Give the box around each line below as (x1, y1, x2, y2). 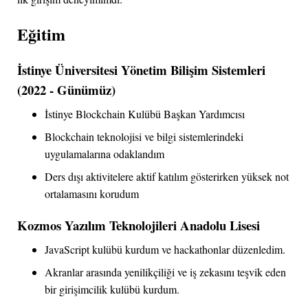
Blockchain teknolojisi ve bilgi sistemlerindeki (45, 129, 243, 144)
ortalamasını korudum (45, 186, 139, 201)
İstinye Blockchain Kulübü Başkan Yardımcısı (45, 107, 245, 122)
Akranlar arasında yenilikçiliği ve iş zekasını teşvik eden (45, 265, 286, 279)
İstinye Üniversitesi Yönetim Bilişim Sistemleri (17, 60, 265, 80)
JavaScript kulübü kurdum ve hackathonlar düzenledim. (45, 242, 285, 256)
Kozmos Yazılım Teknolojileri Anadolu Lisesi (17, 216, 260, 234)
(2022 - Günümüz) (17, 80, 115, 100)
